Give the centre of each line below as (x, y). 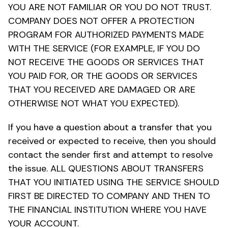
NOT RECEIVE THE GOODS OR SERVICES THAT (106, 62)
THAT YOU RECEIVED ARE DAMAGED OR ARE (102, 89)
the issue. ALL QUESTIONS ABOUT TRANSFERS (106, 168)
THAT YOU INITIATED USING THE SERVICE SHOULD (114, 182)
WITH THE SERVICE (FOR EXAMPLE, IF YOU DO (104, 48)
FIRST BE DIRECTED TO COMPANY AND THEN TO (109, 196)
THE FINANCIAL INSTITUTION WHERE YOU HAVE (107, 209)
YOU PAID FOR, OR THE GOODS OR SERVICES (103, 76)
